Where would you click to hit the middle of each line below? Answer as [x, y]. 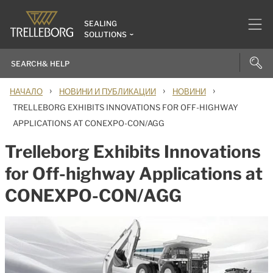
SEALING [101, 23]
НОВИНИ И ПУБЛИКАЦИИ [108, 91]
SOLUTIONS [105, 34]
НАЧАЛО [26, 91]
